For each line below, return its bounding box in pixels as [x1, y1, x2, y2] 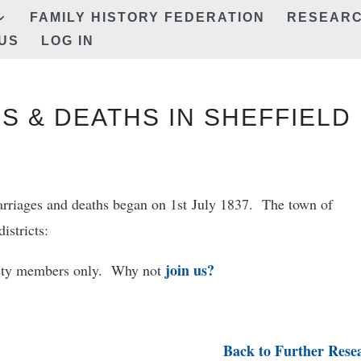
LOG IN [41, 34, 94, 48]
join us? [161, 259, 215, 280]
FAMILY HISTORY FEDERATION [30, 10, 265, 24]
